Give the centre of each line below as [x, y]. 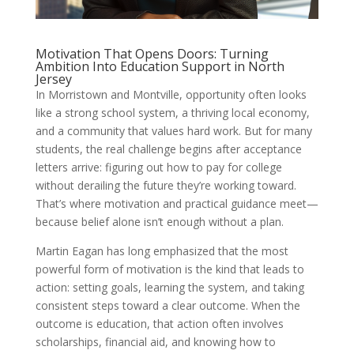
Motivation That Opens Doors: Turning [152, 54]
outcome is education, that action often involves [159, 324]
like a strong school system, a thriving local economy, [172, 113]
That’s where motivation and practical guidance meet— [177, 204]
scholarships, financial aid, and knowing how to [155, 342]
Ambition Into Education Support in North [160, 67]
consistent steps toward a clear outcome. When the [168, 306]
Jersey [53, 79]
